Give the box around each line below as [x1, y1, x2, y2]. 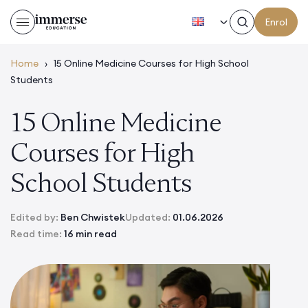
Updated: [125, 211, 173, 223]
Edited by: [10, 211, 60, 223]
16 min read [64, 228, 117, 240]
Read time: [10, 228, 64, 240]
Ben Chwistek [60, 211, 125, 223]
